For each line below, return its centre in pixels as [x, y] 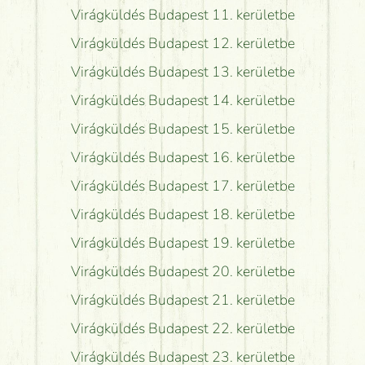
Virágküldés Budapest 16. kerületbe [182, 157]
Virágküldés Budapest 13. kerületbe [182, 71]
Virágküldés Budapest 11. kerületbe [182, 14]
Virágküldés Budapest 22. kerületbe [182, 328]
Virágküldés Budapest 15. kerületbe [182, 128]
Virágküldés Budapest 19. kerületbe [182, 242]
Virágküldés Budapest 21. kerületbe [182, 299]
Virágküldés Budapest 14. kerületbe [182, 100]
